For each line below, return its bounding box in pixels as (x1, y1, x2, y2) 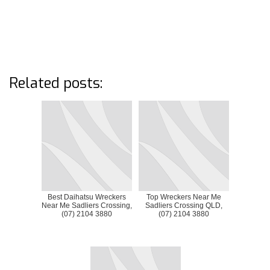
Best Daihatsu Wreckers (48, 192, 126, 201)
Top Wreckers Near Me (146, 192, 221, 201)
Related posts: (9, 73, 102, 93)
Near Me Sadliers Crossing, (42, 201, 132, 210)
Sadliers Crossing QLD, (145, 201, 222, 210)
